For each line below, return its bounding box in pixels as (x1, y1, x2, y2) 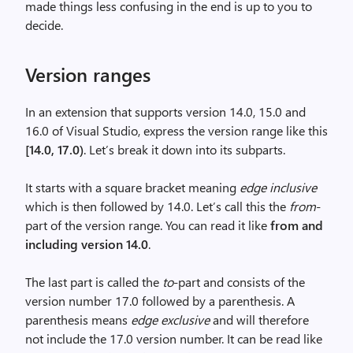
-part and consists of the (173, 273, 305, 291)
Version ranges (25, 61, 150, 87)
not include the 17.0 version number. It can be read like (25, 330, 322, 347)
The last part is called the (25, 273, 162, 291)
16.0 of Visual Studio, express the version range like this (25, 122, 328, 139)
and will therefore (210, 311, 309, 329)
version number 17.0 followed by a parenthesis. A (25, 292, 295, 310)
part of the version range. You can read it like (25, 217, 270, 234)
